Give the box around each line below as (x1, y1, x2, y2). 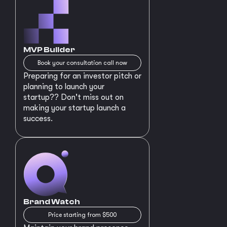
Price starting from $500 (48, 211, 117, 218)
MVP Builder (23, 45, 75, 54)
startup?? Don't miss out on (23, 92, 124, 102)
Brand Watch (23, 197, 80, 206)
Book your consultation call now (37, 59, 127, 66)
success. (23, 113, 53, 123)
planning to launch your (23, 82, 104, 91)
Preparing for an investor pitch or (23, 71, 141, 81)
